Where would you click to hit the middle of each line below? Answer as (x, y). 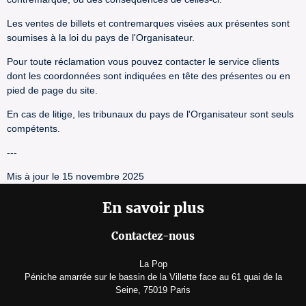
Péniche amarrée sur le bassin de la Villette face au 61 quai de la (153, 277)
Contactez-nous (153, 236)
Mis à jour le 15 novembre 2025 (75, 176)
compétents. (33, 128)
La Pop (153, 264)
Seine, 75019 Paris (153, 290)
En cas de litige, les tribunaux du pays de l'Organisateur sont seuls (150, 114)
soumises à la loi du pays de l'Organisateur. (101, 38)
